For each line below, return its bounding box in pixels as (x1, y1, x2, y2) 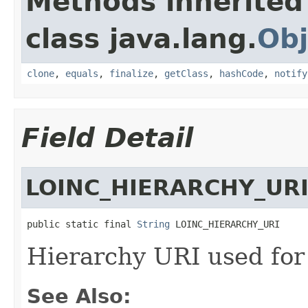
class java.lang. (25, 23, 257, 54)
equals (65, 67, 98, 79)
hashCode (219, 67, 263, 79)
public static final (27, 218, 137, 230)
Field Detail (21, 122, 193, 153)
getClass (164, 67, 208, 79)
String (137, 218, 170, 230)
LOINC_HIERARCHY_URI (170, 218, 280, 230)
